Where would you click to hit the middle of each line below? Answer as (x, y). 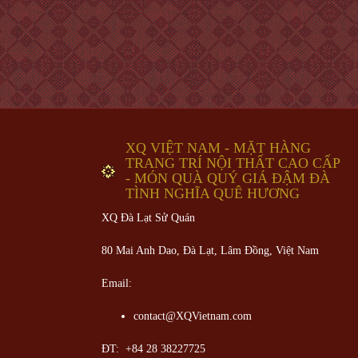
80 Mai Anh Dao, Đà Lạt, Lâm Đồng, (189, 251)
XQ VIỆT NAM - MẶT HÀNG (218, 148)
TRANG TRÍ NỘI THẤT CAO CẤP (233, 163)
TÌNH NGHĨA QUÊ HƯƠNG (213, 193)
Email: (117, 283)
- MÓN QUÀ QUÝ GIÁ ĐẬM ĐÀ (228, 178)
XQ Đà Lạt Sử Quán (150, 218)
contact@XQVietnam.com (193, 316)
